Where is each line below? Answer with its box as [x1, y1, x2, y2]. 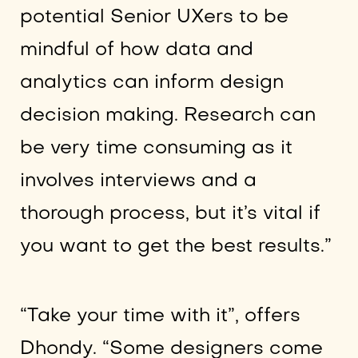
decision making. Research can [19, 106, 316, 125]
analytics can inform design [19, 74, 284, 93]
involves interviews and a [19, 172, 257, 191]
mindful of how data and [19, 41, 253, 60]
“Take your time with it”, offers [19, 306, 300, 325]
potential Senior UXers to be [19, 8, 288, 27]
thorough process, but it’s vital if [19, 205, 320, 224]
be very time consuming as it [19, 139, 292, 158]
